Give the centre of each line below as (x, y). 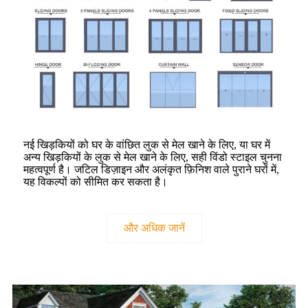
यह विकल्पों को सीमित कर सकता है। (96, 182)
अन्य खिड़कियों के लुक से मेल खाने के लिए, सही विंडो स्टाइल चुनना (153, 157)
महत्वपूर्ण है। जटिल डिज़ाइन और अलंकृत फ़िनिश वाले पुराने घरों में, (151, 170)
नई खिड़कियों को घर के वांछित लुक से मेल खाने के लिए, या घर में (147, 145)
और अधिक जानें (154, 228)
